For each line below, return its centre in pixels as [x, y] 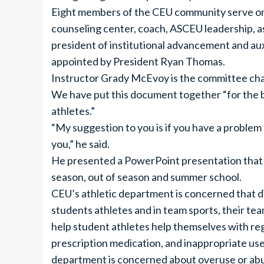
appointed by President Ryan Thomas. [138, 61]
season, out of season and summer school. [146, 177]
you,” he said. [80, 144]
